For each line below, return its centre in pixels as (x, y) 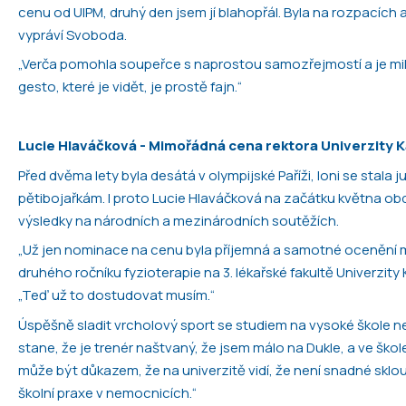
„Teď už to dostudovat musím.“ (116, 295)
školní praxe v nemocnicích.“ (107, 392)
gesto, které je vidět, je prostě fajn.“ (130, 87)
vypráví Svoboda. (72, 34)
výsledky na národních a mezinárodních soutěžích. (179, 220)
